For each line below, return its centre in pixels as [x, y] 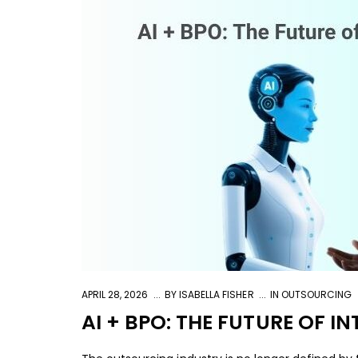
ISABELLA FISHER [215, 294]
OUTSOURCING [317, 294]
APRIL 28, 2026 [115, 294]
